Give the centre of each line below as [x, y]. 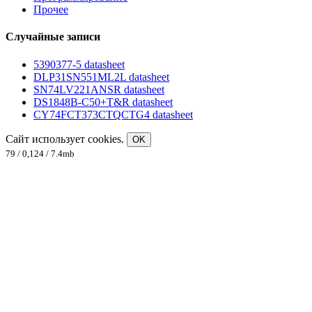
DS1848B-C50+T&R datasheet [103, 102]
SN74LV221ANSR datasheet [99, 89]
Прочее [51, 10]
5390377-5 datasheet [79, 64]
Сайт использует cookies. [66, 139]
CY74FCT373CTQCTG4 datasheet [113, 114]
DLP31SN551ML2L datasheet [101, 77]
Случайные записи [53, 37]
